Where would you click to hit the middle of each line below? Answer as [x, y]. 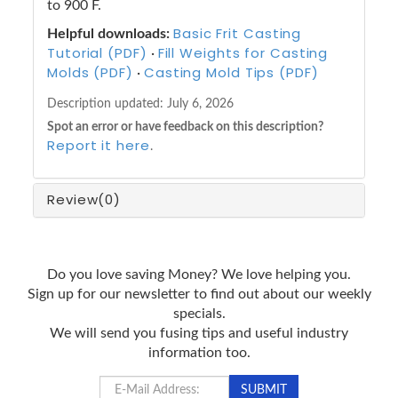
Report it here [99, 145]
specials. [199, 313]
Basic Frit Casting [238, 33]
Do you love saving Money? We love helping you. [199, 274]
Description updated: [107, 104]
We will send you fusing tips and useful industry [199, 333]
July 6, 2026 [200, 104]
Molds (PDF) [90, 72]
